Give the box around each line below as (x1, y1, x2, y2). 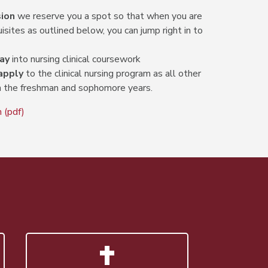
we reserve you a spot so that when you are (14, 10, 202, 23)
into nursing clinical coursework (9, 53, 141, 66)
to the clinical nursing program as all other (23, 67, 201, 81)
